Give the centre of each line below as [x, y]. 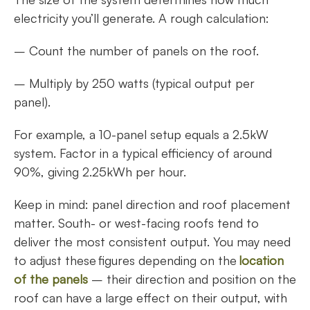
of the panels [53, 279]
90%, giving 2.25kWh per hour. [102, 172]
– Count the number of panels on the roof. [138, 51]
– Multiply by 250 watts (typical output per [134, 83]
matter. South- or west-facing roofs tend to [136, 223]
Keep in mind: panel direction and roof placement [152, 204]
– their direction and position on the [194, 279]
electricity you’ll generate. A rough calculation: [143, 18]
